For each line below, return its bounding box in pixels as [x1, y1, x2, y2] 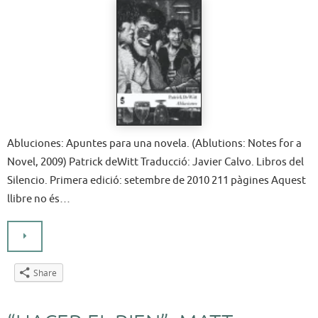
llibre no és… [7, 192, 70, 207]
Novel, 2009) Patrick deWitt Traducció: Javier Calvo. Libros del [7, 155, 304, 170]
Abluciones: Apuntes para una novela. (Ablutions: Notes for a [7, 136, 302, 151]
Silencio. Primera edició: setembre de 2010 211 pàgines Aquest [7, 173, 306, 188]
